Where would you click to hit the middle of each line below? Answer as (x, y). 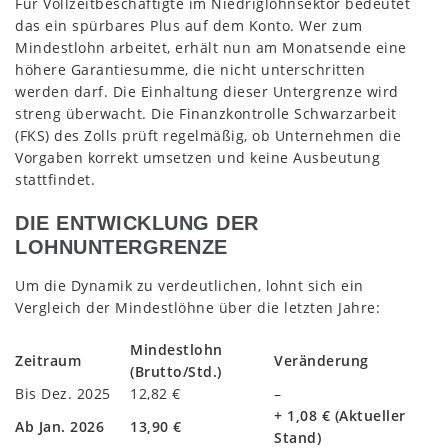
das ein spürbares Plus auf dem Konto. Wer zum (189, 25)
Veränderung (321, 361)
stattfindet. (55, 179)
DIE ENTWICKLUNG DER (137, 222)
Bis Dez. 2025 (63, 394)
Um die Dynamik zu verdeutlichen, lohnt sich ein (189, 286)
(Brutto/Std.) (176, 372)
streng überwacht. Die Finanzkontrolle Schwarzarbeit (206, 113)
